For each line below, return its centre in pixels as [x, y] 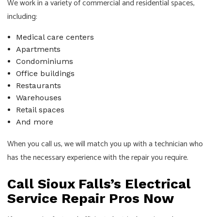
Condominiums [44, 61]
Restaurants [38, 85]
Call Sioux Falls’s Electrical [99, 184]
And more [34, 122]
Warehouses [39, 97]
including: [22, 16]
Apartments [38, 49]
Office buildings [45, 73]
